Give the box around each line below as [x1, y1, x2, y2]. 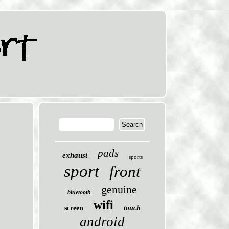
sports [128, 154, 143, 160]
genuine [101, 183, 138, 196]
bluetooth [67, 189, 91, 196]
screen [64, 204, 83, 212]
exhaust [62, 151, 87, 159]
